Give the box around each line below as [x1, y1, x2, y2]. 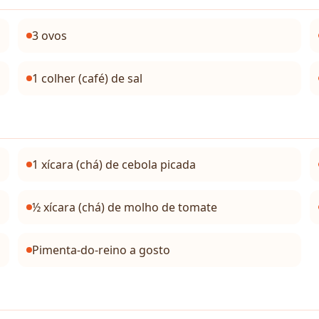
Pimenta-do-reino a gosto [32, 242, 171, 258]
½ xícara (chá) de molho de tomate [32, 199, 218, 215]
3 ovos [32, 28, 68, 43]
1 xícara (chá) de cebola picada [32, 157, 197, 172]
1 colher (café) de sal [32, 70, 143, 86]
